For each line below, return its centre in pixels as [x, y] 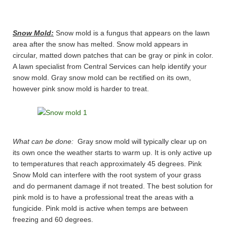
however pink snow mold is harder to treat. [81, 89]
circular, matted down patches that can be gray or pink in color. [113, 55]
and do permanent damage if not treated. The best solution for [113, 186]
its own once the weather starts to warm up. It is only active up [112, 153]
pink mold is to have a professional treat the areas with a [103, 197]
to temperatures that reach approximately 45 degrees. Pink [107, 164]
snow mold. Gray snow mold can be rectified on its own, [102, 78]
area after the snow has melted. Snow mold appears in [100, 44]
